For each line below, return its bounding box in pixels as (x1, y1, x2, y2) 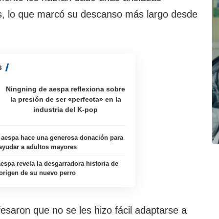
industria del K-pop (33, 106, 98, 114)
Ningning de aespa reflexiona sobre (6, 85, 126, 93)
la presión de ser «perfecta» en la (10, 95, 121, 104)
